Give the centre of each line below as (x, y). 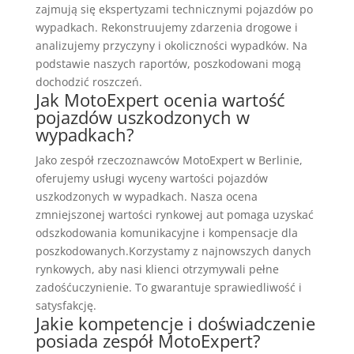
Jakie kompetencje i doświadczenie (175, 323)
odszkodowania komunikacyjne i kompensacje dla (166, 232)
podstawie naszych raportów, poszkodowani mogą (168, 63)
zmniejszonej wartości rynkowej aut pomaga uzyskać (174, 214)
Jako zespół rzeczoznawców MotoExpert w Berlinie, (169, 160)
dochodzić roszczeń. (88, 81)
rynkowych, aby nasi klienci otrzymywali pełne (157, 269)
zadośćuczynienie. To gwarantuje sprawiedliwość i (168, 287)
